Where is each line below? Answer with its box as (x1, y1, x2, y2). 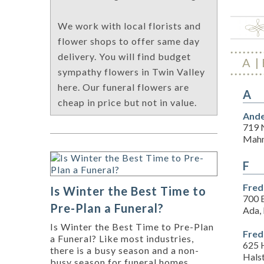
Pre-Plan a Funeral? (50, 201, 164, 216)
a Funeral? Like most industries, (50, 233, 194, 245)
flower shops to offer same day (58, 35, 200, 47)
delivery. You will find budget (58, 51, 191, 62)
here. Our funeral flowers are (58, 81, 189, 93)
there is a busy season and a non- (50, 245, 199, 256)
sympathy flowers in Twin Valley (58, 66, 205, 78)
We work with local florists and (58, 20, 201, 32)
